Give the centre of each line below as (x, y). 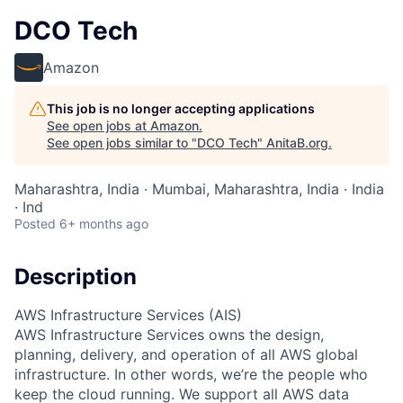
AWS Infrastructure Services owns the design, (169, 334)
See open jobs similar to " (122, 143)
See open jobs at (99, 125)
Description (76, 277)
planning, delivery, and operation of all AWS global (186, 354)
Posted (35, 224)
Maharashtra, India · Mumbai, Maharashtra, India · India (199, 189)
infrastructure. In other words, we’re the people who (191, 374)
